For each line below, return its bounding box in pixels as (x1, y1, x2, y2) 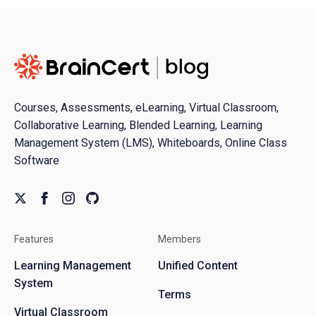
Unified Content (158, 259, 238, 273)
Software (14, 154, 59, 168)
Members (158, 233, 201, 245)
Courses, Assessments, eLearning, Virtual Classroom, (14, 101, 279, 115)
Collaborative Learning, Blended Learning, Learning (14, 119, 262, 133)
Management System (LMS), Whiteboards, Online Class (14, 136, 287, 150)
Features (14, 233, 54, 245)
